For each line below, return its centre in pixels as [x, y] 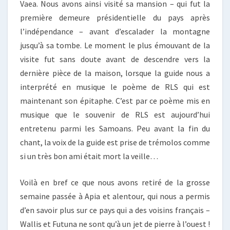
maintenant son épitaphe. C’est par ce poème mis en [115, 101]
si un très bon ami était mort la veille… [89, 156]
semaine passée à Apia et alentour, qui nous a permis [115, 196]
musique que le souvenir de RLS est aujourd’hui [115, 115]
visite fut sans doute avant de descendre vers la [115, 59]
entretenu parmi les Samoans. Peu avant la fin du [115, 129]
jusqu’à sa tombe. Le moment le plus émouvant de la [115, 45]
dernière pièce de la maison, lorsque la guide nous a [115, 73]
